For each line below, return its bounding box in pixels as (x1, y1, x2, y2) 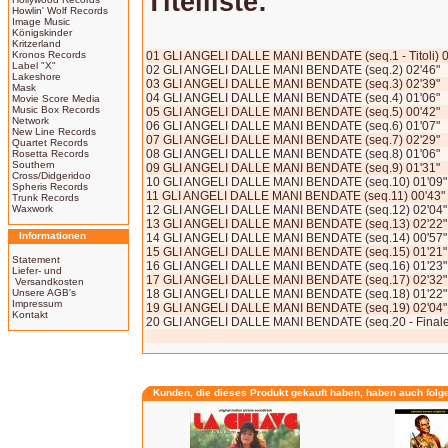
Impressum (12, 298, 62, 309)
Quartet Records (12, 137, 88, 148)
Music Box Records (12, 104, 100, 115)
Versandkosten (12, 276, 84, 287)
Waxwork (12, 203, 53, 214)
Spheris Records (12, 181, 88, 192)
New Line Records (12, 126, 96, 137)
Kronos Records (12, 49, 86, 60)
